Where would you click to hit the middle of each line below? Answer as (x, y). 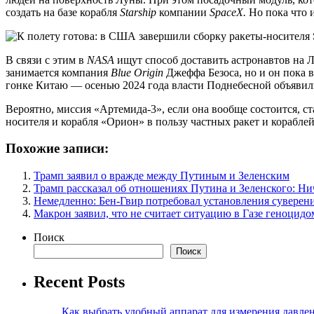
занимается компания (58, 72)
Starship (139, 12)
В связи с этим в (46, 60)
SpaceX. (229, 12)
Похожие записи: (57, 149)
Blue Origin (138, 72)
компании (184, 12)
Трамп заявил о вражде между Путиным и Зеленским (162, 176)
